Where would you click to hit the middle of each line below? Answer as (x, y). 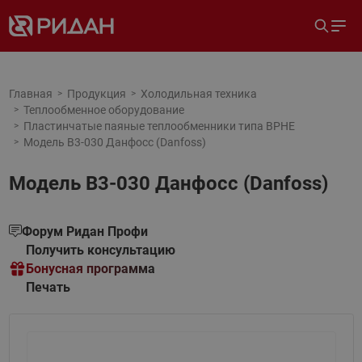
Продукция (96, 94)
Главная (30, 94)
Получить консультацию (100, 250)
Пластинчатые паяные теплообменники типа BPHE (159, 126)
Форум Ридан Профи (84, 232)
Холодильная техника (198, 94)
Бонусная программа (90, 269)
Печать (48, 287)
